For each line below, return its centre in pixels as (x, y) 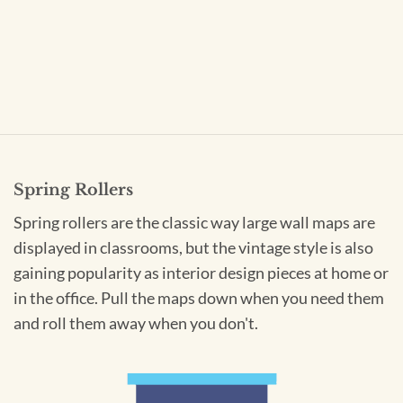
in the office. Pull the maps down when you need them (199, 299)
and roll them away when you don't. (136, 324)
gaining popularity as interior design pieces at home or (201, 273)
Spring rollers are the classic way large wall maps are (194, 223)
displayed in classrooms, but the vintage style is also (193, 248)
